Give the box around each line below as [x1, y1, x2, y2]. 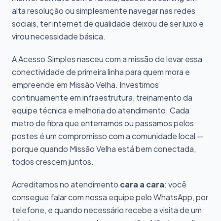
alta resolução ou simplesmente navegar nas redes [12, 5, 195, 16]
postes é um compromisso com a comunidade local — [12, 131, 204, 141]
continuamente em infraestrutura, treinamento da [12, 92, 192, 103]
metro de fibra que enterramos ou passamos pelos [12, 118, 194, 128]
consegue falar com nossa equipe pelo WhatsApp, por [12, 192, 208, 202]
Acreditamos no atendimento [12, 179, 120, 189]
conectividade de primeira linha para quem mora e [12, 67, 190, 77]
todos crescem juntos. [12, 156, 94, 167]
